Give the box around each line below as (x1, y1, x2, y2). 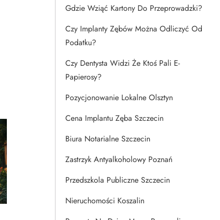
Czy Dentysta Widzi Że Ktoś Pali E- (65, 57, 180, 69)
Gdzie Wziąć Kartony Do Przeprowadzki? (65, 2, 202, 14)
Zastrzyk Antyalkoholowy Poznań (65, 154, 172, 165)
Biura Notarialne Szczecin (65, 133, 150, 144)
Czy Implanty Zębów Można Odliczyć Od (65, 23, 202, 34)
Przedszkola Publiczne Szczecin (65, 174, 170, 186)
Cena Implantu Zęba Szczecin (65, 112, 164, 124)
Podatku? (65, 37, 96, 48)
